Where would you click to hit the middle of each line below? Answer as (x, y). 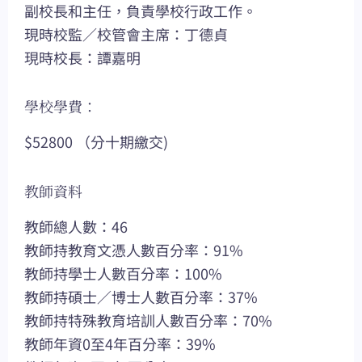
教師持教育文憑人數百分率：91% (134, 249)
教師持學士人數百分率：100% (123, 273)
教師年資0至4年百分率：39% (120, 343)
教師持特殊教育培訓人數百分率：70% (148, 320)
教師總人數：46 (76, 226)
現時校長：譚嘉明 (82, 57)
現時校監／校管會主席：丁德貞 (126, 34)
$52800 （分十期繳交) (96, 142)
